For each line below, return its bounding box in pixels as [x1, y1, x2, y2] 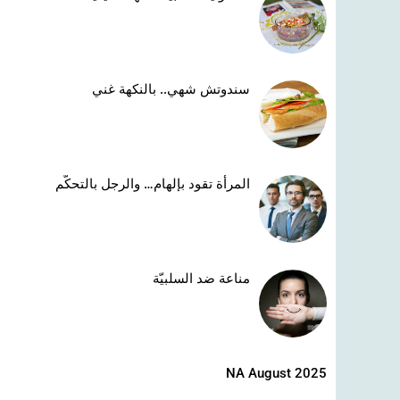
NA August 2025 [226, 365, 327, 382]
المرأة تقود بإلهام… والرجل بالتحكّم [55, 176, 251, 193]
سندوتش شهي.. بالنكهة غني [92, 81, 251, 98]
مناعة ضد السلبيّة [153, 271, 251, 287]
